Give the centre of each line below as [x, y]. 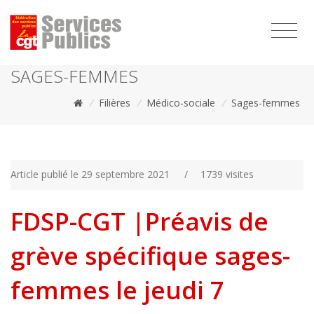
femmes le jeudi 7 [117, 290]
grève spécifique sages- [150, 256]
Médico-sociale [181, 103]
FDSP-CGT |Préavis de [139, 221]
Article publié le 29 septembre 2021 [90, 174]
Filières [115, 103]
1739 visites [227, 174]
